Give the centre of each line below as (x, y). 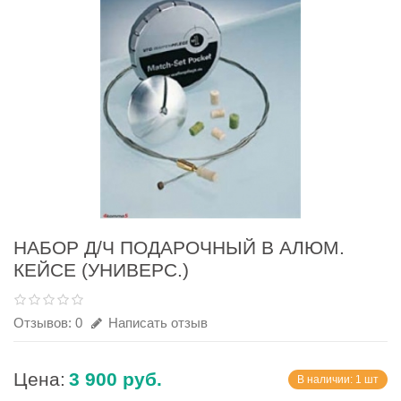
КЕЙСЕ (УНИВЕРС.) (101, 270)
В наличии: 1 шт (338, 380)
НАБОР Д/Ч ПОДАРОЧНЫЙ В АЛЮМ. (179, 247)
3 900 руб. (115, 379)
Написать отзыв (156, 323)
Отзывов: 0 (48, 323)
